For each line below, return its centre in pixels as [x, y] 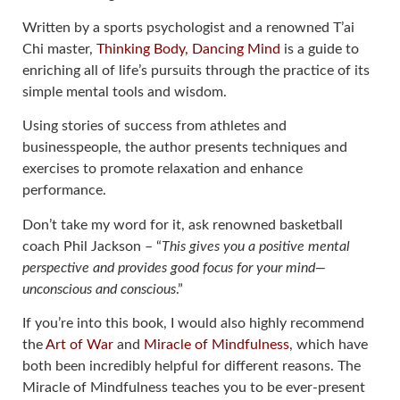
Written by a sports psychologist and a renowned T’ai [188, 27]
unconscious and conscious [99, 289]
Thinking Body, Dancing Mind [188, 49]
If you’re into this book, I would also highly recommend [193, 324]
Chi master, [59, 49]
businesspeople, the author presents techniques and [185, 148]
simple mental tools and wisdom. [125, 92]
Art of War [79, 345]
